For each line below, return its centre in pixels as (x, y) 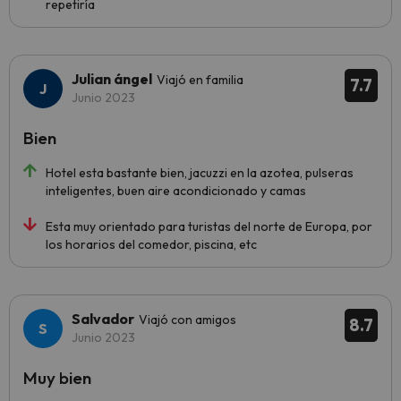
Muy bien (57, 378)
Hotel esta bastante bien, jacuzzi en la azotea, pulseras (200, 173)
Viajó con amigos (188, 320)
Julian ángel (112, 79)
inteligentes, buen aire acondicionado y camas (176, 191)
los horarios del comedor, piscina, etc (151, 244)
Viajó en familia (200, 80)
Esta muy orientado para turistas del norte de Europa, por (209, 226)
